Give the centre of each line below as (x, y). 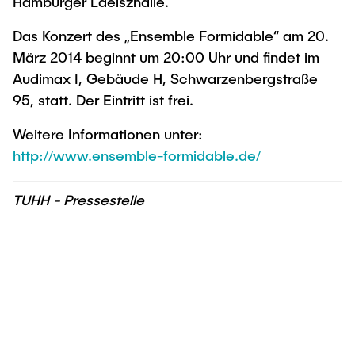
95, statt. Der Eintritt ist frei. (103, 100)
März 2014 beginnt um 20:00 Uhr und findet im (166, 57)
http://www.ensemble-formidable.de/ (137, 155)
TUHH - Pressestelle (78, 200)
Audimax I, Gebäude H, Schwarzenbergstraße (165, 78)
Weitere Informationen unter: (108, 134)
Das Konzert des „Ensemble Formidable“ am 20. (171, 36)
